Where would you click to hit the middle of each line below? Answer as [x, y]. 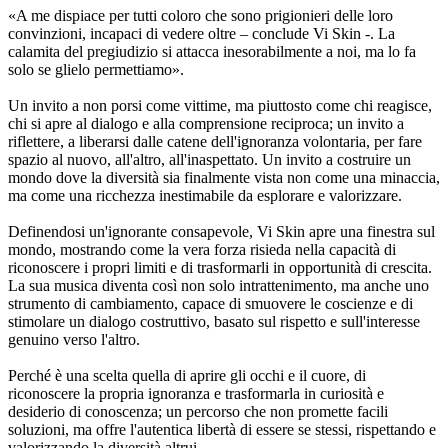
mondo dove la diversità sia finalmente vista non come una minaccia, [224, 178]
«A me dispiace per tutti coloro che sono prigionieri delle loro [200, 16]
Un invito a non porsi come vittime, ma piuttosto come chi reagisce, [220, 106]
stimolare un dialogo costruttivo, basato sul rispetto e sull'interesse [214, 322]
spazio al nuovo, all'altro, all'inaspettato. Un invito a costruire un [209, 160]
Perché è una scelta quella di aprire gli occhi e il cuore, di [187, 376]
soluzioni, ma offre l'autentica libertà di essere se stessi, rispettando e [222, 430]
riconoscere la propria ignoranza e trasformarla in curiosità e [196, 394]
